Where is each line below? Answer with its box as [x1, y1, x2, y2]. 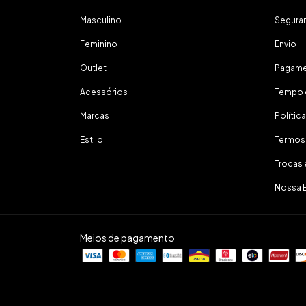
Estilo [80, 135, 103, 145]
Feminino [80, 39, 117, 49]
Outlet [80, 63, 107, 73]
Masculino [80, 15, 122, 25]
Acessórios [80, 87, 128, 97]
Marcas [80, 111, 109, 121]
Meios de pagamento [80, 232, 175, 245]
